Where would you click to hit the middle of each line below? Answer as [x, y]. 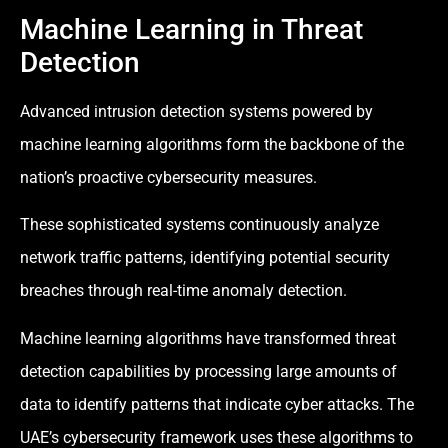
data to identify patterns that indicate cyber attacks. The [217, 404]
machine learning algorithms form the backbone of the [212, 144]
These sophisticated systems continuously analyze [199, 225]
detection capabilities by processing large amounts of [208, 371]
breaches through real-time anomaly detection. [183, 291]
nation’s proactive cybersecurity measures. [168, 177]
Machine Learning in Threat [191, 29]
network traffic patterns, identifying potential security [205, 258]
